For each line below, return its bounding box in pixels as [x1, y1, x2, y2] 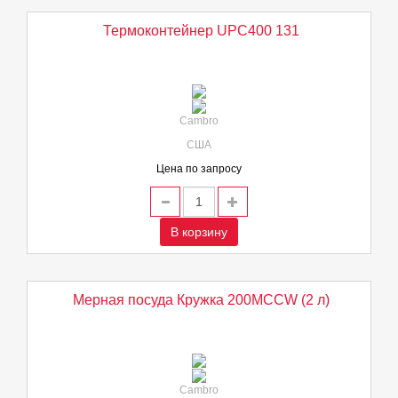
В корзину [171, 225, 227, 239]
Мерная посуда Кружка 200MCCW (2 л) [73, 292, 330, 307]
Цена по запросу [156, 163, 242, 175]
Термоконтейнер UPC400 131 [103, 23, 299, 38]
